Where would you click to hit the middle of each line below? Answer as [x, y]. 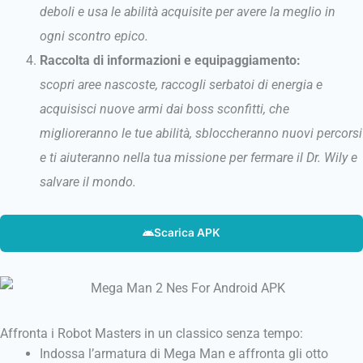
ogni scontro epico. [94, 36]
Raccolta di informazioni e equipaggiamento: [171, 61]
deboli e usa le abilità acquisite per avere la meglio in [188, 12]
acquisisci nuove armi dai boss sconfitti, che [165, 109]
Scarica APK [187, 232]
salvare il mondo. [88, 182]
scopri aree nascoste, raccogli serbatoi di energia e [181, 85]
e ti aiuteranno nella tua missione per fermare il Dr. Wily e [199, 158]
